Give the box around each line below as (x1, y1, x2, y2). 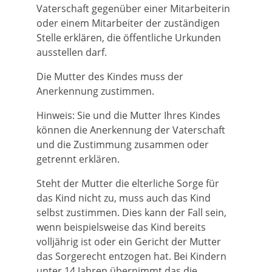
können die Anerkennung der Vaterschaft (36, 123, 225, 137)
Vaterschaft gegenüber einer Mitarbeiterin (36, 2, 230, 15)
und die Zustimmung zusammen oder (36, 138, 209, 151)
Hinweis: (36, 109, 75, 122)
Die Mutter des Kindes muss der (36, 70, 183, 83)
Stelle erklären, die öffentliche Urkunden (36, 31, 221, 44)
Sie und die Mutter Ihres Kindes (75, 109, 220, 122)
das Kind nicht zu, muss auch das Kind (36, 191, 211, 205)
